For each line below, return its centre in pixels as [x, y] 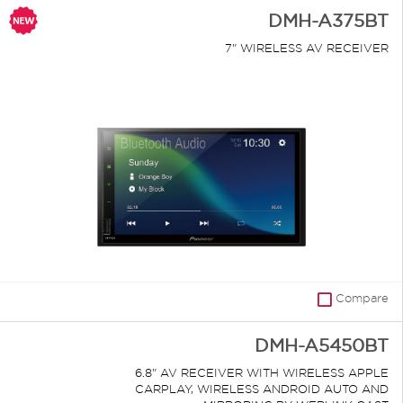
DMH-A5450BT [322, 346]
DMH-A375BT [328, 21]
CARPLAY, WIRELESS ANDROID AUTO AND [262, 389]
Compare [362, 298]
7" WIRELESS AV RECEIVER [307, 48]
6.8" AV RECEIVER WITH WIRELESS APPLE [262, 373]
